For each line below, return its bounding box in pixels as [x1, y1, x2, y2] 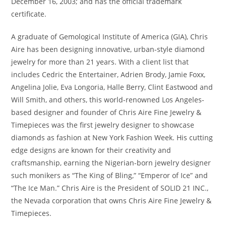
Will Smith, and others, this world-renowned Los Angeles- [11, 95, 205, 104]
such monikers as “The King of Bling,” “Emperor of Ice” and [11, 171, 208, 180]
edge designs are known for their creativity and [11, 145, 172, 155]
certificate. [11, 9, 47, 19]
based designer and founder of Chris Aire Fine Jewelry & [11, 107, 202, 117]
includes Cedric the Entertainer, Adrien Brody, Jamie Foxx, [11, 70, 206, 79]
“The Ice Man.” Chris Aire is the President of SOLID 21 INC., [11, 183, 209, 193]
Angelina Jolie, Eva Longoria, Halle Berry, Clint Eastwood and [11, 82, 213, 92]
